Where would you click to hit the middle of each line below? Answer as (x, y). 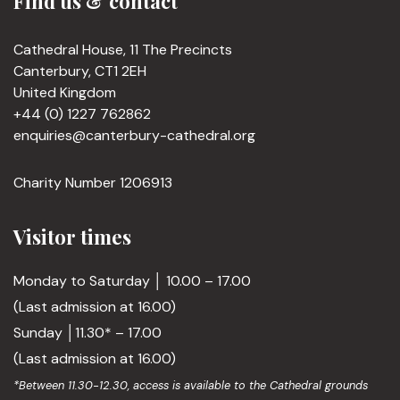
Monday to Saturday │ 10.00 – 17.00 (132, 281)
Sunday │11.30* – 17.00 (87, 333)
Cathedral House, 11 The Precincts (123, 50)
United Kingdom (65, 92)
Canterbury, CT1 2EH (80, 71)
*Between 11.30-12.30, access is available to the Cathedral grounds (191, 385)
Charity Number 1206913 (93, 183)
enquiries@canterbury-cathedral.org (134, 135)
